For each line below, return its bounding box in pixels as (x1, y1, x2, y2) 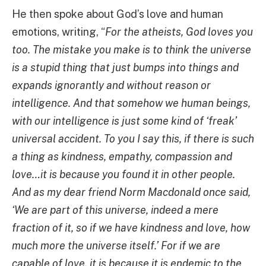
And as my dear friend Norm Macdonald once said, (12, 185, 251, 198)
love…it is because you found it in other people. (12, 167, 235, 180)
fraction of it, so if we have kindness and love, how (12, 221, 250, 234)
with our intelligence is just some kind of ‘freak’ (12, 114, 237, 127)
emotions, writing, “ (12, 25, 105, 38)
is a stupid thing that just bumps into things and (12, 61, 239, 74)
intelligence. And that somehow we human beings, (12, 96, 251, 109)
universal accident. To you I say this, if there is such (12, 132, 254, 145)
